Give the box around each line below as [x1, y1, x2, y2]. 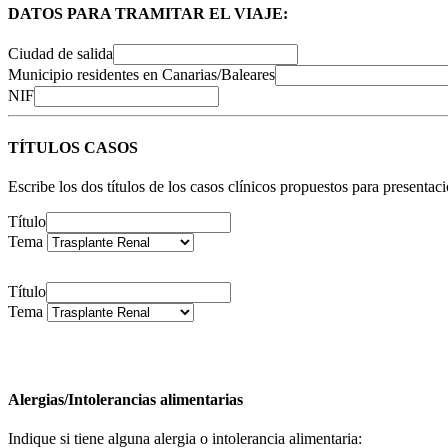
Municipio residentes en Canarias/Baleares [8, 66, 275, 84]
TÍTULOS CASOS [8, 138, 138, 156]
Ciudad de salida [8, 45, 113, 63]
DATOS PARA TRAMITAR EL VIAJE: [8, 5, 288, 23]
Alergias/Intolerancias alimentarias [8, 391, 243, 409]
